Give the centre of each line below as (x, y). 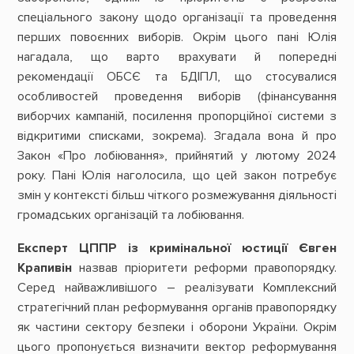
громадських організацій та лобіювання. (130, 215)
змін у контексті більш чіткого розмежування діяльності (177, 196)
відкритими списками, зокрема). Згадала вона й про (177, 136)
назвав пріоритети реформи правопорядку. (204, 267)
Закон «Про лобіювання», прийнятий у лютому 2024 (177, 156)
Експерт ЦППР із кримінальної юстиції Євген (177, 248)
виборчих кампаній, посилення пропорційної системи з (177, 117)
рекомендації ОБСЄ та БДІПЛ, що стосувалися (177, 77)
